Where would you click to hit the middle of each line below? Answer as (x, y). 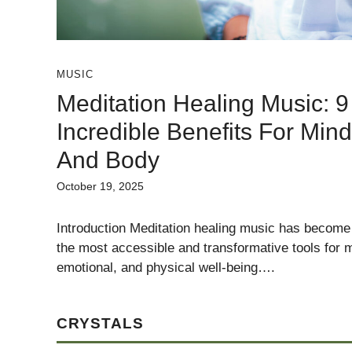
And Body (108, 160)
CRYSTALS (100, 323)
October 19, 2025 (100, 187)
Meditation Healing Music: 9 (203, 104)
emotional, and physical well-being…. (166, 268)
